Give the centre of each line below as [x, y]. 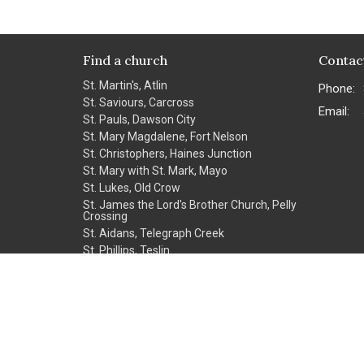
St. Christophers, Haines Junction [167, 153]
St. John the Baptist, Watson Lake [169, 267]
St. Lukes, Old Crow [132, 187]
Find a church [125, 61]
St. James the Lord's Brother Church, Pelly [190, 204]
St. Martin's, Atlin [125, 85]
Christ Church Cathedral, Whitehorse [175, 284]
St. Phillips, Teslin [126, 250]
